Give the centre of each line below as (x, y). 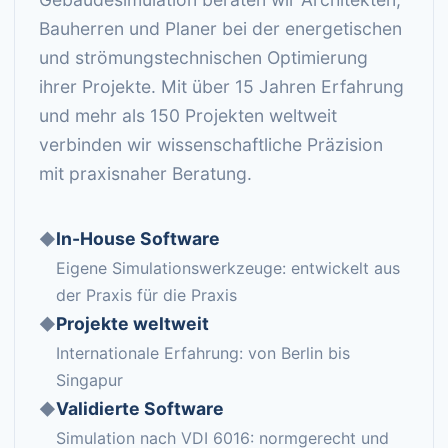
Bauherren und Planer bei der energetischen (220, 28)
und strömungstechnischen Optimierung (203, 57)
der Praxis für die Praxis (146, 295)
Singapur (89, 380)
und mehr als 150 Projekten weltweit (188, 115)
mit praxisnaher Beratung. (145, 173)
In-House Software (138, 238)
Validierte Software (140, 408)
